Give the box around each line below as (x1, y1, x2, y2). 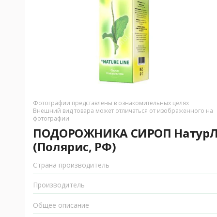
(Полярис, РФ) (33, 139, 116, 155)
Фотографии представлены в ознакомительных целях (33, 99, 189, 107)
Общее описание (33, 201, 89, 210)
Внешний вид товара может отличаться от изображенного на (33, 107, 213, 115)
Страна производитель (33, 160, 109, 170)
